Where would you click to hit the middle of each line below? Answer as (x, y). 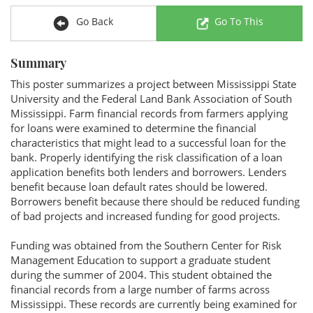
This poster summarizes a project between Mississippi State (153, 84)
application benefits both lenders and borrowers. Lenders (148, 172)
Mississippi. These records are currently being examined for (154, 304)
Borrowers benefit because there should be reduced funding (155, 201)
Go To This (239, 21)
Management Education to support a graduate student (140, 260)
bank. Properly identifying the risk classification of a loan (146, 157)
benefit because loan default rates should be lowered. (139, 187)
